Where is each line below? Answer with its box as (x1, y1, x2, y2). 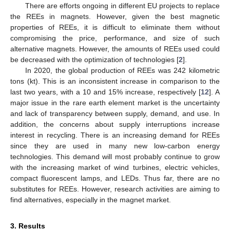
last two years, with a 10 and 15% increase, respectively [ (10, 88, 201, 97)
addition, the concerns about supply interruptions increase (10, 120, 220, 129)
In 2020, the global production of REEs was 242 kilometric (25, 66, 220, 75)
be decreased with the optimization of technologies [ (10, 55, 179, 64)
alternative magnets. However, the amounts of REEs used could (10, 45, 220, 53)
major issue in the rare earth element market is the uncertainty (10, 99, 220, 107)
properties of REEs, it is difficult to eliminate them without (10, 23, 220, 32)
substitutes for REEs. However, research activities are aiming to (10, 185, 220, 194)
